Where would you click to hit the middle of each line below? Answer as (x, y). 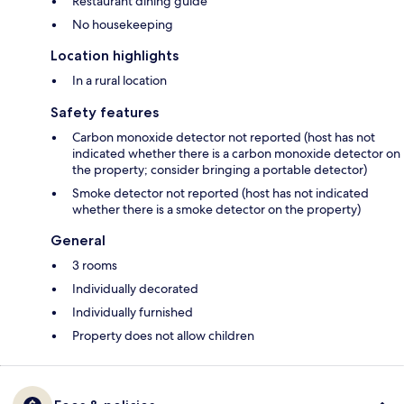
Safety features (105, 113)
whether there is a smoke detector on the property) (216, 210)
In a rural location (119, 81)
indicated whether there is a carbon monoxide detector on (236, 154)
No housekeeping (123, 25)
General (78, 241)
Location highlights (115, 56)
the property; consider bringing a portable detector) (220, 170)
